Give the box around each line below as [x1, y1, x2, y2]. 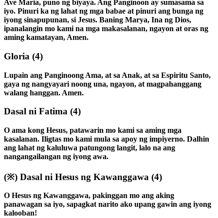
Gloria [4, 51, 32, 61]
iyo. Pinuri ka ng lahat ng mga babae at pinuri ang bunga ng [4, 7, 203, 16]
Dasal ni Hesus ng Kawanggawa [18, 171, 151, 182]
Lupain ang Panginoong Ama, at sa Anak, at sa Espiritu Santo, [4, 71, 211, 79]
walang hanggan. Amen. [4, 88, 84, 97]
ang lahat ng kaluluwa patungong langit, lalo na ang [4, 144, 175, 152]
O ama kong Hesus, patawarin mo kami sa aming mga [4, 126, 182, 135]
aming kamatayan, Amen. [4, 33, 89, 42]
